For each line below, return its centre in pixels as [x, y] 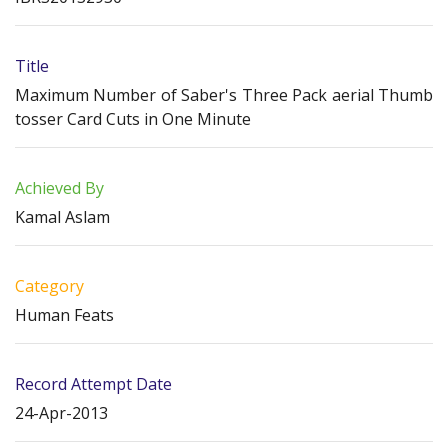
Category [49, 286]
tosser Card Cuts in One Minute [133, 119]
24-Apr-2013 [61, 413]
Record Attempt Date [93, 384]
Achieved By [59, 188]
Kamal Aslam [62, 217]
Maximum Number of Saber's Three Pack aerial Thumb [224, 95]
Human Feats [64, 315]
